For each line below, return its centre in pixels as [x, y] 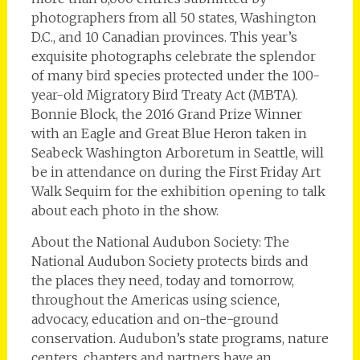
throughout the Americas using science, [155, 300]
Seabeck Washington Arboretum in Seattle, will [177, 153]
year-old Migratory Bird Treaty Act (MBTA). [164, 95]
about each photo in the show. [125, 211]
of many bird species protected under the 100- [175, 76]
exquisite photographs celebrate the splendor [173, 57]
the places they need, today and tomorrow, [162, 281]
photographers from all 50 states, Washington [174, 18]
